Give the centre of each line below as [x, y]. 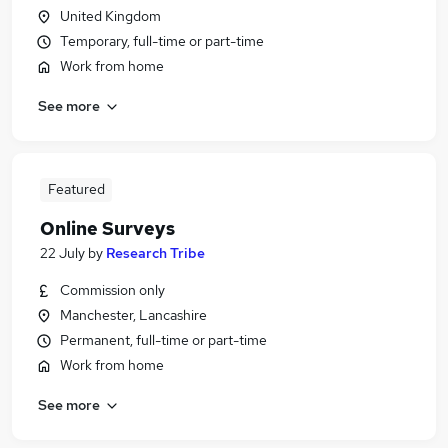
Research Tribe [155, 253]
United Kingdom [110, 16]
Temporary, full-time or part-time [162, 41]
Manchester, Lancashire [133, 315]
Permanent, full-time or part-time [163, 340]
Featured [76, 189]
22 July [62, 253]
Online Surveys [107, 228]
